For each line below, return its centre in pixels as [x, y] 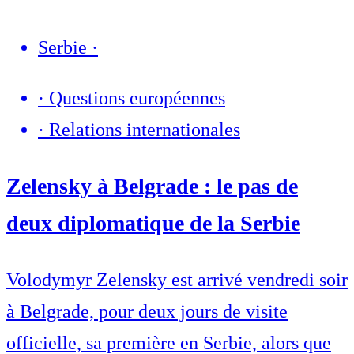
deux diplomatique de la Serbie [153, 224]
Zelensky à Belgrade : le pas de [152, 186]
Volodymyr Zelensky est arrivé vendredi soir [177, 280]
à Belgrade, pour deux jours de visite [147, 312]
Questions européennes [137, 98]
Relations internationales [145, 130]
